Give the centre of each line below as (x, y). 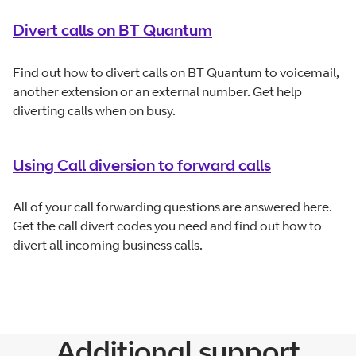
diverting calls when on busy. (94, 110)
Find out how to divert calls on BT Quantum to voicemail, (176, 72)
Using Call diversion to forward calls (142, 164)
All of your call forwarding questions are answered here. (172, 207)
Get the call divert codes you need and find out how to (167, 226)
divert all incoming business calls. (108, 245)
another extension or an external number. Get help (157, 91)
